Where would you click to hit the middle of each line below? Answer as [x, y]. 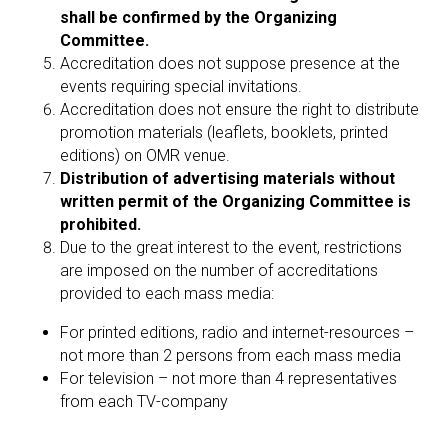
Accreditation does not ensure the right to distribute [239, 109]
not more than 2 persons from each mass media [230, 355]
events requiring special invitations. [181, 86]
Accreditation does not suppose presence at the [230, 63]
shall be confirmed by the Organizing [198, 17]
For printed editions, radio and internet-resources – [237, 332]
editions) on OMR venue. [145, 155]
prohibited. [100, 224]
